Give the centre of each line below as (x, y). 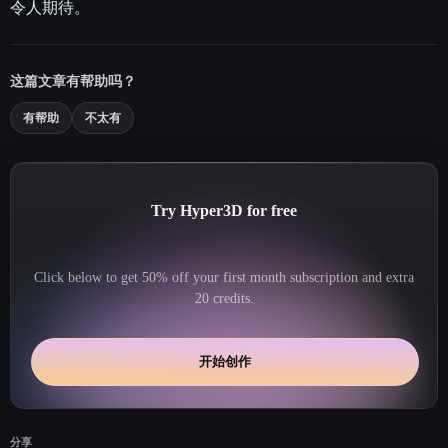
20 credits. (224, 298)
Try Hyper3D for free (224, 211)
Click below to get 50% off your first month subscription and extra (224, 277)
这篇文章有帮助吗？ (73, 81)
